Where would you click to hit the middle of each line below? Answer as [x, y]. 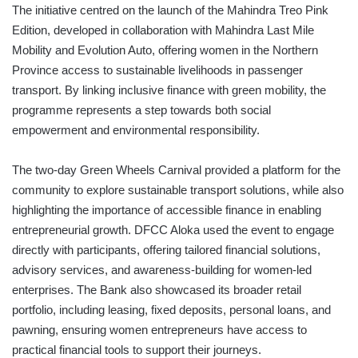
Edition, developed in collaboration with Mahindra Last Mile [163, 30]
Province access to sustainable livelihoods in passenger [157, 70]
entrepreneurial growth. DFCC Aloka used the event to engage [173, 230]
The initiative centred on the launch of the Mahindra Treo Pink [170, 10]
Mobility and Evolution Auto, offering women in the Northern [165, 50]
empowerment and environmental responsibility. [136, 130]
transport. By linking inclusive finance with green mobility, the [169, 90]
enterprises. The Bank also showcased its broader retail [157, 290]
